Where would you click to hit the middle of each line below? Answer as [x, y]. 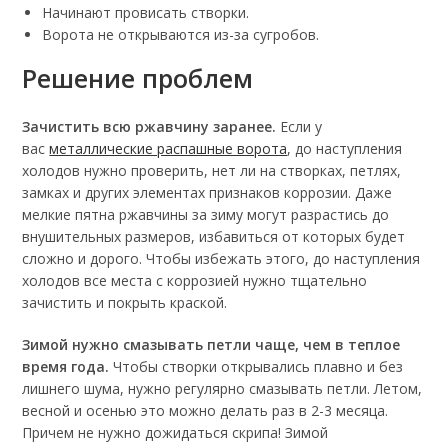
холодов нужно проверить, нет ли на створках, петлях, [212, 171]
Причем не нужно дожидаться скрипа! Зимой [175, 433]
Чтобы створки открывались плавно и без [256, 367]
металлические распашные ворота [168, 149]
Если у [299, 127]
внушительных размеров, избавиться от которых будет [214, 237]
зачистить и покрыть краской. [125, 303]
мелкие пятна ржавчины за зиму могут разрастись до [206, 215]
